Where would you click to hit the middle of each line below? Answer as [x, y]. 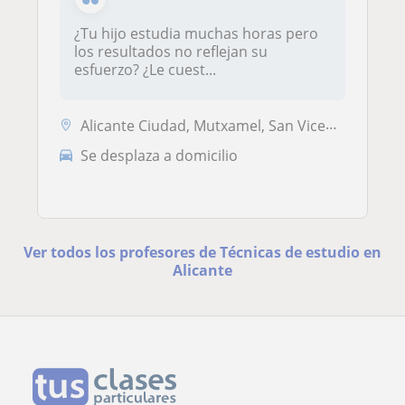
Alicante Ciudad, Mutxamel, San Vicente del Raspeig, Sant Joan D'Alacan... [203, 125]
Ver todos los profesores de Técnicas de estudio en [202, 252]
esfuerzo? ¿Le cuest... [145, 69]
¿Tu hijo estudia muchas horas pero [196, 33]
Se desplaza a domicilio [159, 156]
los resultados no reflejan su [171, 51]
